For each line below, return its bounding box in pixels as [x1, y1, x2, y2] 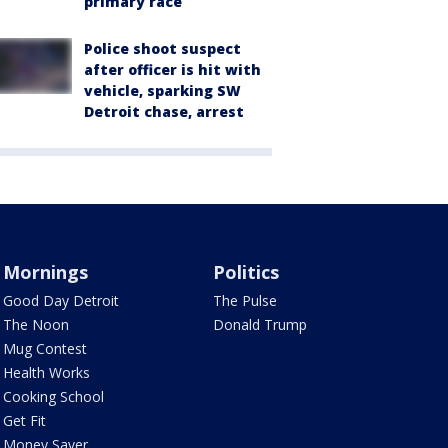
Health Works [2, 362, 90, 382]
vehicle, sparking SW [84, 80, 241, 100]
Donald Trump [213, 314, 308, 334]
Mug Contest [2, 338, 87, 358]
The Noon [2, 314, 69, 334]
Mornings [2, 259, 88, 284]
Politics [213, 259, 280, 284]
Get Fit [2, 410, 46, 430]
